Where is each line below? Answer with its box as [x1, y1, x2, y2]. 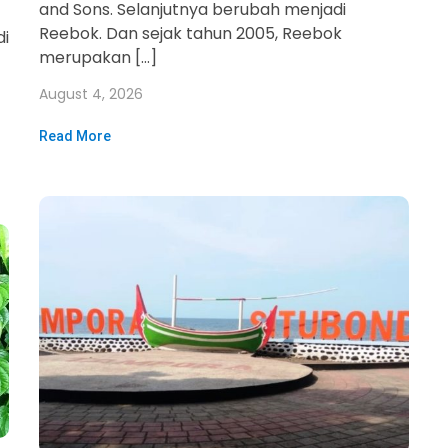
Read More [39, 128, 111, 144]
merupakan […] [39, 46, 157, 69]
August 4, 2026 [39, 84, 143, 104]
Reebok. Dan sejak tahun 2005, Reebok [39, 22, 342, 45]
